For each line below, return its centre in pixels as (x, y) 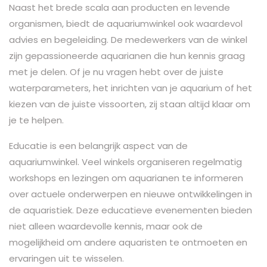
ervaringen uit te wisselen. (66, 258)
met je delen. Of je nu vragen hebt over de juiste (116, 72)
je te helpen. (36, 120)
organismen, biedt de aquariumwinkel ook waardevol (126, 23)
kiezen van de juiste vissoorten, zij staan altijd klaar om (130, 104)
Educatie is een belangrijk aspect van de (98, 145)
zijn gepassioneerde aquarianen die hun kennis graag (127, 55)
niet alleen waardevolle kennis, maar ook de (106, 226)
